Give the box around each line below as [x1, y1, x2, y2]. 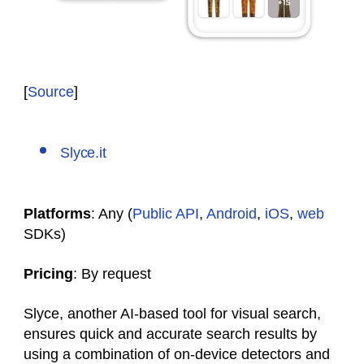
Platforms [24, 206, 91, 223]
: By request [73, 266, 151, 283]
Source [28, 84, 74, 101]
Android [206, 206, 257, 223]
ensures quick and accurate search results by [24, 326, 317, 343]
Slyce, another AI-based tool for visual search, [24, 305, 321, 323]
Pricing [24, 266, 73, 283]
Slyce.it [60, 145, 106, 162]
